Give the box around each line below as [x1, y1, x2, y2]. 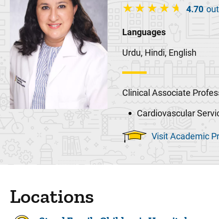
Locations [10, 184, 94, 208]
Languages [122, 27, 166, 37]
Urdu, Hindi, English [122, 47, 197, 58]
